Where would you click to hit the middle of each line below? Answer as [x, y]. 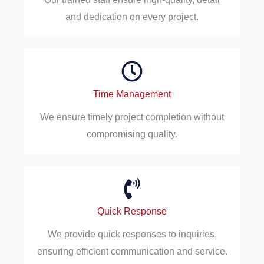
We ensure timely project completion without [132, 117]
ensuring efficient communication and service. [132, 251]
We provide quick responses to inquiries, [132, 234]
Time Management [132, 94]
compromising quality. [132, 134]
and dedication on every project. [132, 16]
